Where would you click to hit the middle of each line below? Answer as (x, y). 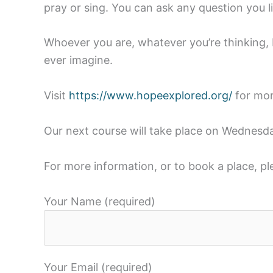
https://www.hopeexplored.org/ (151, 96)
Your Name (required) (100, 201)
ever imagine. (78, 60)
